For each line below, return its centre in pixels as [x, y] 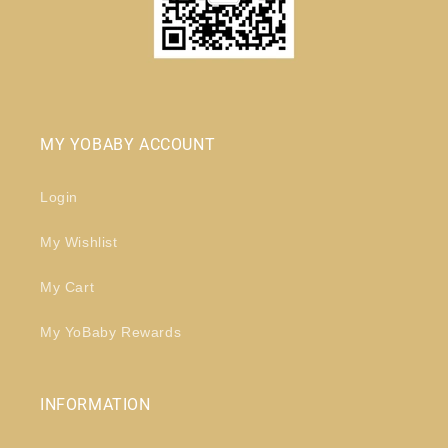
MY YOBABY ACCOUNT [128, 144]
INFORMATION [95, 404]
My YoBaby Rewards [111, 332]
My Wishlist [79, 242]
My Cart [67, 287]
